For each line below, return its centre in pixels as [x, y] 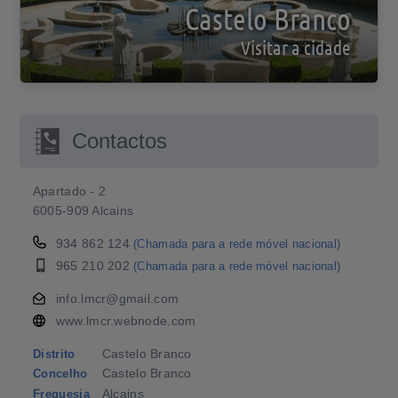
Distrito [54, 354]
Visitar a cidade [296, 47]
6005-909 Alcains [83, 211]
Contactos [119, 141]
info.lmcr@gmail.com [117, 298]
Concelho [60, 374]
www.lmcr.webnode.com [126, 321]
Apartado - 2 [69, 191]
